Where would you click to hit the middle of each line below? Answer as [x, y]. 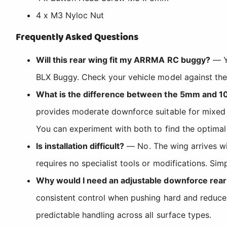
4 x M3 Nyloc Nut [70, 15]
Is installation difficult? [80, 146]
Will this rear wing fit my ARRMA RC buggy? [123, 60]
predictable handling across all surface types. [124, 215]
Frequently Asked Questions [77, 37]
